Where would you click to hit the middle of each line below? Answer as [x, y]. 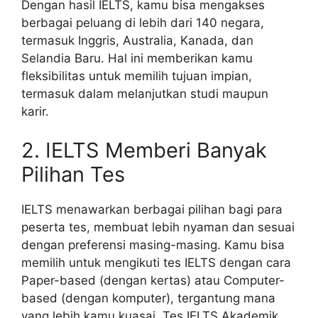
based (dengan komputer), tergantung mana [148, 298]
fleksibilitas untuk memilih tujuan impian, [137, 76]
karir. [35, 111]
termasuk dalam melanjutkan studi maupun [145, 93]
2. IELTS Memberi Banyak [144, 150]
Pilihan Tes [73, 175]
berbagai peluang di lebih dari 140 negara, [143, 22]
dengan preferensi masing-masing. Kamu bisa [153, 245]
